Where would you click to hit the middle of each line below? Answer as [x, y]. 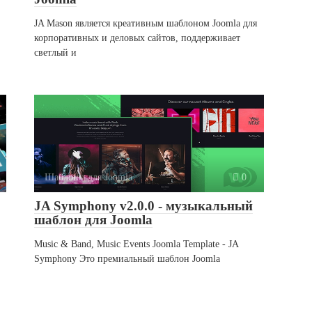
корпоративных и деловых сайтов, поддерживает [137, 38]
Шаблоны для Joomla [88, 177]
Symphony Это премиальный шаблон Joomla [127, 259]
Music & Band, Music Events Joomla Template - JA [136, 244]
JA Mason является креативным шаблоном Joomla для [146, 23]
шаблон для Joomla [93, 220]
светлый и [55, 53]
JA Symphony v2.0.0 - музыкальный [143, 206]
